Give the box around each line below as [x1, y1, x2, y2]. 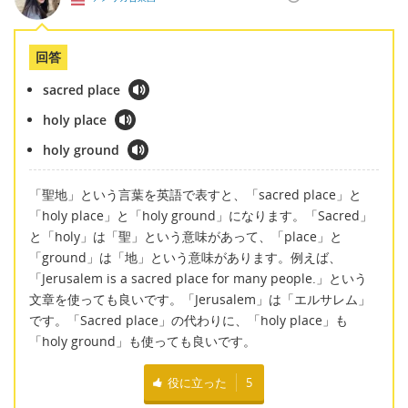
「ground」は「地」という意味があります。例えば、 [29, 248, 342, 266]
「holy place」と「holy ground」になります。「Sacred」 [29, 206, 372, 224]
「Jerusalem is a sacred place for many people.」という [29, 269, 367, 287]
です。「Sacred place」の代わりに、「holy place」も [29, 311, 348, 329]
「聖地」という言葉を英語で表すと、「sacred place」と [29, 185, 362, 203]
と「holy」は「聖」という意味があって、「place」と [29, 227, 342, 245]
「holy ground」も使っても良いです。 [29, 331, 256, 350]
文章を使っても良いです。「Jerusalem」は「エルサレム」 [29, 290, 371, 308]
